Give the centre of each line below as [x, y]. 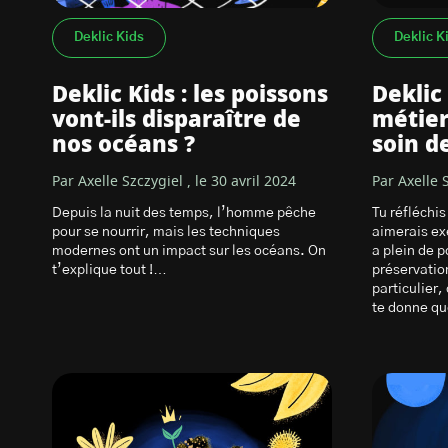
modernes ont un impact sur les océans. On [189, 251]
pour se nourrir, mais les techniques [166, 232]
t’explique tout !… [109, 270]
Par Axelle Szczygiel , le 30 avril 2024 [174, 182]
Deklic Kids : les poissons [190, 95]
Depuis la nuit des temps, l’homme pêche [184, 213]
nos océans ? [126, 145]
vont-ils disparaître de [176, 120]
